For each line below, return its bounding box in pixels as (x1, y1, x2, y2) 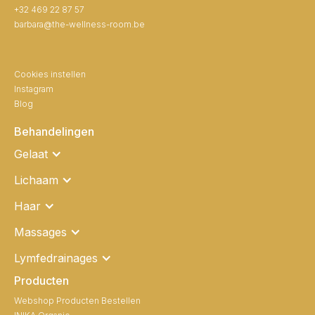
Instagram (14, 83, 53, 94)
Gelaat (14, 146, 48, 161)
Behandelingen (14, 124, 94, 139)
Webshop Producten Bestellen (14, 295, 141, 306)
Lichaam (14, 172, 58, 187)
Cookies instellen (14, 68, 86, 79)
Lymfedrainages (14, 250, 98, 265)
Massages (14, 224, 67, 239)
